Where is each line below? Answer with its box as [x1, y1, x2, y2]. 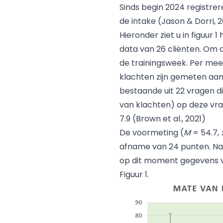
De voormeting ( [119, 127, 184, 139]
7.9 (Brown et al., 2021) [119, 113, 206, 125]
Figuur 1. [119, 169, 149, 181]
